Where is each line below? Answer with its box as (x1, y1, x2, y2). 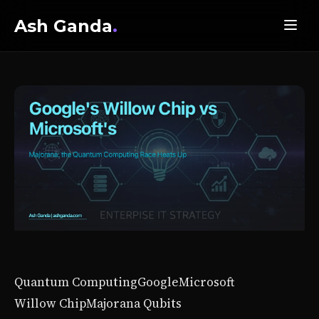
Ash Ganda (14, 15, 113, 36)
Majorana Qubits (86, 295, 182, 312)
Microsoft (179, 273, 234, 291)
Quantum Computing (14, 273, 137, 291)
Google (137, 273, 179, 291)
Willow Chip (14, 295, 86, 312)
